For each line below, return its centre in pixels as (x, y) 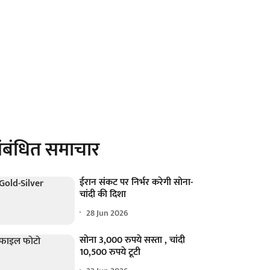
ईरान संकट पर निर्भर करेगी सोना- (137, 182)
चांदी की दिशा (103, 194)
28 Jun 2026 (108, 213)
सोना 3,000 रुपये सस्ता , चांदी (133, 240)
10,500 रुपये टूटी (110, 253)
